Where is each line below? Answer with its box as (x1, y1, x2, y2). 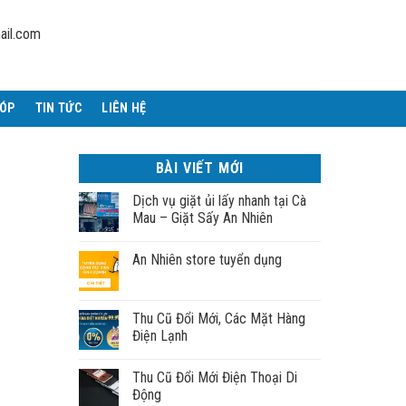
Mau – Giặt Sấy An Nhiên (132, 209, 274, 227)
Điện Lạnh (132, 327, 188, 344)
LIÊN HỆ (101, 101, 147, 116)
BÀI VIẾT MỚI (155, 159, 245, 177)
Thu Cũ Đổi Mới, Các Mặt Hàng (132, 310, 306, 327)
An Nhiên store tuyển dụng (132, 251, 283, 268)
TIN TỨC (34, 101, 82, 116)
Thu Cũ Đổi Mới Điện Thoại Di (132, 369, 298, 386)
